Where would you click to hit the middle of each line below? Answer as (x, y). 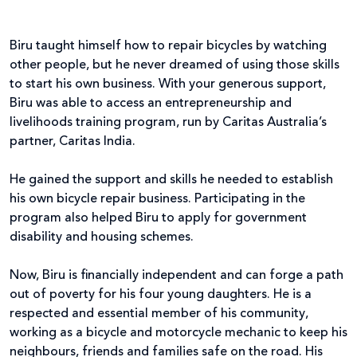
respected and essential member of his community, (159, 314)
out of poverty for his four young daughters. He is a (161, 294)
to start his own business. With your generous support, (168, 84)
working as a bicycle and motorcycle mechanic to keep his (178, 333)
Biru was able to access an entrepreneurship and (151, 103)
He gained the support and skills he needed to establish (171, 180)
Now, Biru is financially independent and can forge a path (177, 275)
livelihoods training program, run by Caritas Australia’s (168, 122)
